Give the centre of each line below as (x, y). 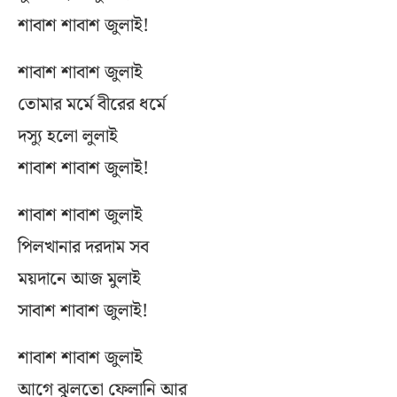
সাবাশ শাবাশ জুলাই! (83, 311)
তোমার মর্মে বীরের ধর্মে (92, 105)
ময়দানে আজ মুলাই (79, 280)
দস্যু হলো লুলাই (68, 137)
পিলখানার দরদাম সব (83, 248)
